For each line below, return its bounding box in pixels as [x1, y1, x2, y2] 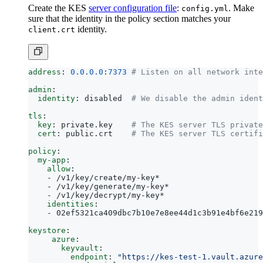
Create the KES [28, 2, 89, 13]
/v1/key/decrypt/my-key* [56, 190, 164, 200]
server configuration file [89, 2, 177, 13]
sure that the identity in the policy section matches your [28, 13, 231, 23]
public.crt [66, 129, 127, 138]
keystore [28, 225, 66, 235]
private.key [61, 120, 127, 129]
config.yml [181, 4, 228, 13]
